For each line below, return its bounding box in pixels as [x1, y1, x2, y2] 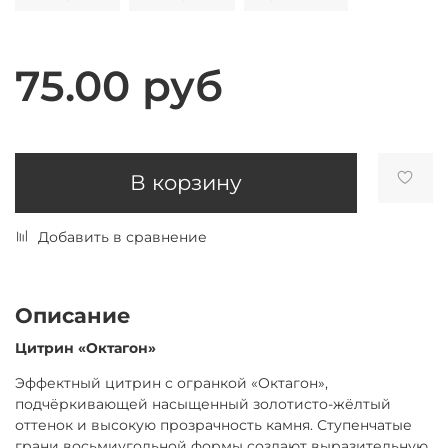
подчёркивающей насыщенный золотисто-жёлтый [15, 394, 391, 413]
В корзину [129, 170, 242, 196]
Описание [15, 302, 131, 328]
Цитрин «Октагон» [15, 338, 156, 357]
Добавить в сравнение [38, 227, 207, 246]
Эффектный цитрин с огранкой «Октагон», [15, 373, 328, 392]
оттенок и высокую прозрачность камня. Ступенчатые [15, 415, 412, 434]
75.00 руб [15, 59, 223, 112]
